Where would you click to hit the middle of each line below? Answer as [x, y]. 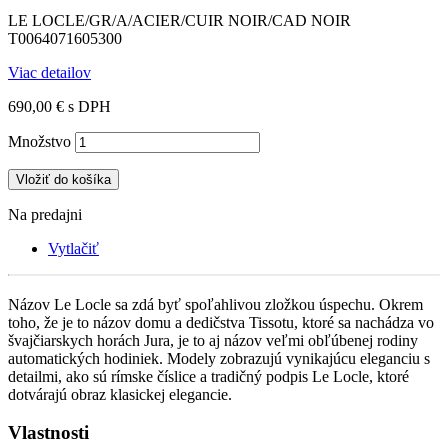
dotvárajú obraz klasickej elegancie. [120, 394]
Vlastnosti [48, 433]
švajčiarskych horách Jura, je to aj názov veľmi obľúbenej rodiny [213, 340]
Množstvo [39, 141]
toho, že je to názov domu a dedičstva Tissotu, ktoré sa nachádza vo [221, 322]
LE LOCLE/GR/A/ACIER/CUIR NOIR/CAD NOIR [179, 20]
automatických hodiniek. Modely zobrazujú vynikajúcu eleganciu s [219, 358]
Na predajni [45, 214]
